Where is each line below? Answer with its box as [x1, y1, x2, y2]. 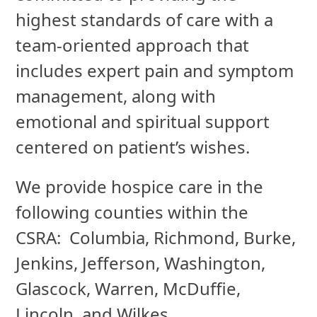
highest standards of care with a [16, 8, 274, 32]
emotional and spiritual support [16, 110, 270, 134]
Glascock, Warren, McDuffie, [16, 277, 241, 301]
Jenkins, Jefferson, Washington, [16, 251, 266, 275]
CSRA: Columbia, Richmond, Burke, [16, 226, 296, 250]
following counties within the [16, 200, 249, 224]
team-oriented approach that [16, 33, 250, 57]
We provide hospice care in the [16, 175, 264, 199]
